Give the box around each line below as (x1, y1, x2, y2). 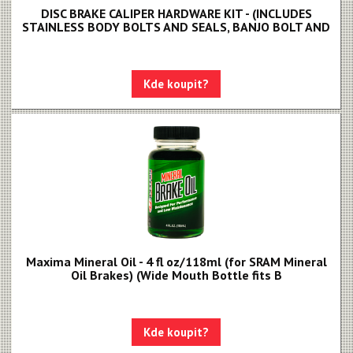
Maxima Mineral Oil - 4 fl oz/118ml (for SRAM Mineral (25, 254, 327, 269)
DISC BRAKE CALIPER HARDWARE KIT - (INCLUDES (40, 6, 312, 21)
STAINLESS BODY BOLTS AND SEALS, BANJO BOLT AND (22, 19, 330, 35)
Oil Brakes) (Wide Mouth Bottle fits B (70, 267, 282, 283)
